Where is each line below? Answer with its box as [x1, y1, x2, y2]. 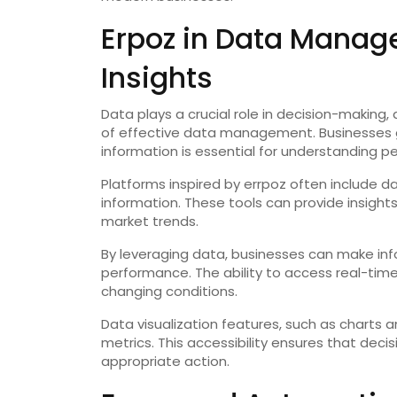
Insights [101, 58, 213, 98]
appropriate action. [101, 352, 230, 371]
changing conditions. [101, 282, 237, 301]
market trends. [101, 212, 198, 231]
